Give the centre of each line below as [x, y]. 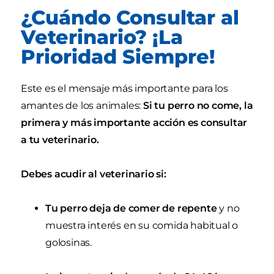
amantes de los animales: [81, 106]
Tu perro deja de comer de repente [131, 209]
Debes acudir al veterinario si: [94, 174]
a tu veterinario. [60, 140]
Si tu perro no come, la [197, 106]
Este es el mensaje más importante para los [124, 89]
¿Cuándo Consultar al [130, 18]
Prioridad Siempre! [118, 57]
